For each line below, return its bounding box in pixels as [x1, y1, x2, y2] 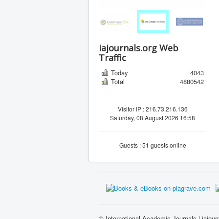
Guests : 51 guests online [119, 140, 186, 149]
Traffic [99, 51, 126, 64]
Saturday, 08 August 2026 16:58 [110, 113, 195, 122]
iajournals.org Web [99, 42, 178, 54]
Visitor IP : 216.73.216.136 [117, 104, 188, 113]
